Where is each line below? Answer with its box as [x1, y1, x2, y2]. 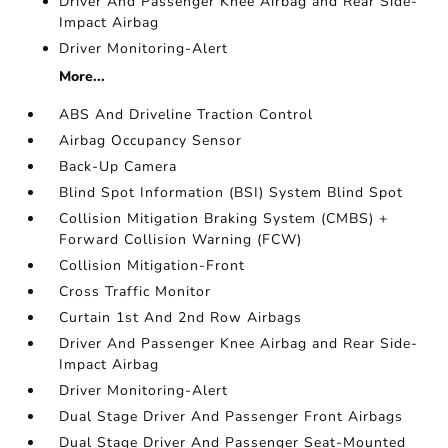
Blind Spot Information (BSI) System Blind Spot [59, 182, 404, 202]
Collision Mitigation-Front [59, 255, 246, 275]
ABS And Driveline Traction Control [59, 104, 314, 124]
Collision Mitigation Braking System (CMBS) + [59, 208, 389, 228]
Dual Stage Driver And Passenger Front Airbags [59, 406, 404, 426]
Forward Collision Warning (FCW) [59, 229, 303, 249]
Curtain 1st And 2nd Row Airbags [59, 307, 303, 327]
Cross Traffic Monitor [59, 281, 212, 301]
